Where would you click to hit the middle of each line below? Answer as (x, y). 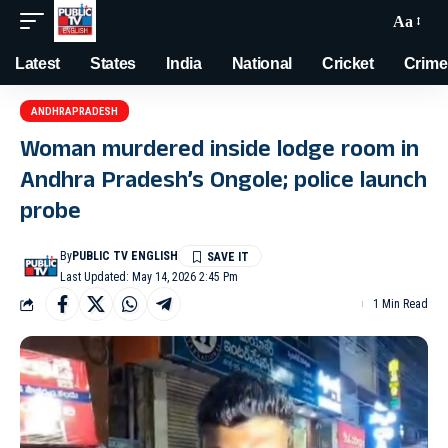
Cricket (348, 63)
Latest (38, 63)
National (262, 63)
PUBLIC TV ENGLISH (125, 256)
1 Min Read (400, 304)
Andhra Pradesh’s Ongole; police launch (223, 183)
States (113, 63)
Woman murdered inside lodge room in (219, 152)
